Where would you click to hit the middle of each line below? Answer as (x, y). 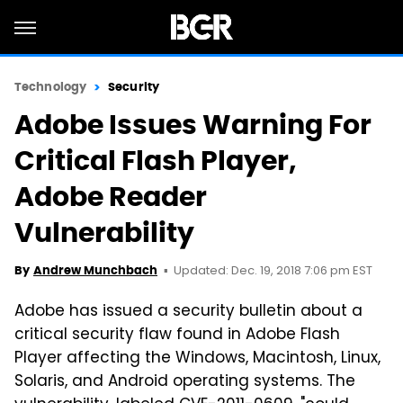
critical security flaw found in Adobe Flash (177, 336)
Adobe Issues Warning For (193, 125)
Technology (50, 87)
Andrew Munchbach (95, 270)
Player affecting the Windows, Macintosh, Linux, (197, 359)
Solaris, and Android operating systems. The (185, 382)
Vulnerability (104, 233)
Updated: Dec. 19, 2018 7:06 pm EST (273, 271)
